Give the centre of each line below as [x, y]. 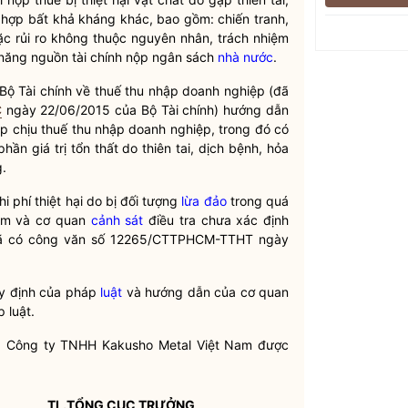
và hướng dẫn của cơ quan [206, 292]
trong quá [258, 201]
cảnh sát [117, 220]
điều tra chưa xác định [216, 220]
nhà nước [245, 57]
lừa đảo [204, 201]
